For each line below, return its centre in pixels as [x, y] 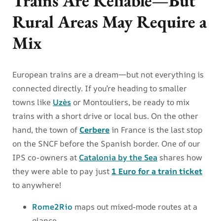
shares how [180, 157]
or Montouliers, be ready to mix [130, 102]
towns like [33, 102]
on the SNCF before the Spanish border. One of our [106, 143]
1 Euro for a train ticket [157, 171]
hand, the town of [46, 129]
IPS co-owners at [46, 157]
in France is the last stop [157, 129]
